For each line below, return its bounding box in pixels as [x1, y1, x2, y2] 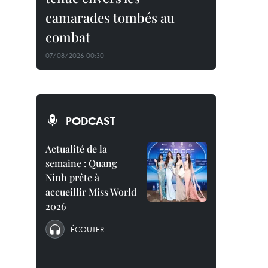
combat [45, 28, 90, 46]
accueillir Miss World [45, 185, 136, 198]
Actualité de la [45, 142, 107, 155]
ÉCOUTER [71, 224, 104, 234]
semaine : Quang [45, 157, 117, 169]
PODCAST [66, 114, 115, 128]
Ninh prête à [45, 171, 99, 184]
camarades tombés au [45, 8, 175, 26]
